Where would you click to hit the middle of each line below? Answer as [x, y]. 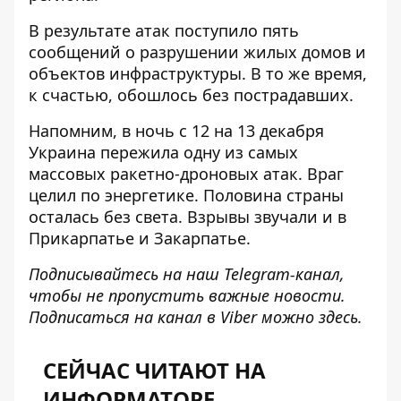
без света [141, 217]
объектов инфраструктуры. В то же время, [198, 74]
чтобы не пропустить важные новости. [187, 296]
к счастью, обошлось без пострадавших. [191, 95]
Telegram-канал [282, 274]
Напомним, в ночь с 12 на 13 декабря [176, 131]
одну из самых [241, 153]
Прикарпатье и [91, 239]
